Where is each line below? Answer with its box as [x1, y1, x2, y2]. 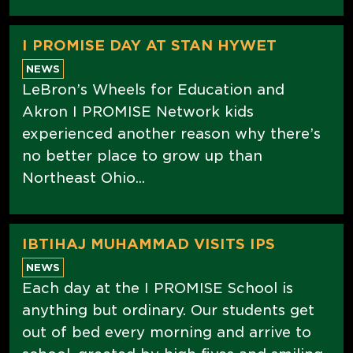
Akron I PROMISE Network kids [22, 102, 254, 120]
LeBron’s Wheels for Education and [22, 80, 284, 98]
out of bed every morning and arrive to [22, 323, 311, 340]
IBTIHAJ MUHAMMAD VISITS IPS [22, 235, 275, 252]
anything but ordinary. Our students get [22, 301, 314, 318]
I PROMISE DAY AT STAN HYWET [22, 36, 277, 54]
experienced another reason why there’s [22, 124, 321, 142]
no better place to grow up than [22, 147, 262, 164]
